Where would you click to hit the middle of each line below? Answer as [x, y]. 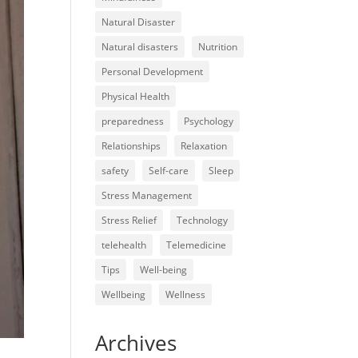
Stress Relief [129, 221]
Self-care [169, 171]
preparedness [133, 121]
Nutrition [218, 47]
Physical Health [136, 97]
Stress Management [147, 196]
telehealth [124, 245]
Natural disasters [140, 47]
